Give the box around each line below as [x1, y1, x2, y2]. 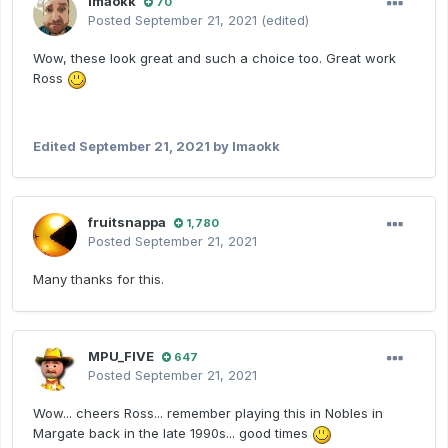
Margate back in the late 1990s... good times [33, 425, 312, 442]
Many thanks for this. [33, 271, 164, 288]
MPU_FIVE [88, 348, 154, 365]
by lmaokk [210, 137, 280, 154]
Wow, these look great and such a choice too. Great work [33, 50, 396, 67]
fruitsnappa [88, 214, 166, 231]
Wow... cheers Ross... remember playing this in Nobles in [33, 405, 383, 422]
